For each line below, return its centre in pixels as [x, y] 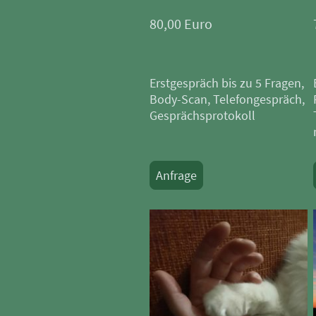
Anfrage [176, 175]
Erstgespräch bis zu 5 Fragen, [227, 83]
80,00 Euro [181, 24]
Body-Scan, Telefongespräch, [227, 99]
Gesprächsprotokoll [202, 115]
